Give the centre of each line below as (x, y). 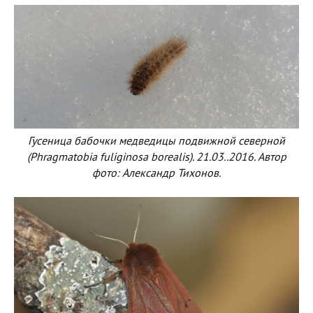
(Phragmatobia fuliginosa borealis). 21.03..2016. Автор (156, 157)
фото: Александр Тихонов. (156, 173)
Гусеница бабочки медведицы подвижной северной (156, 141)
